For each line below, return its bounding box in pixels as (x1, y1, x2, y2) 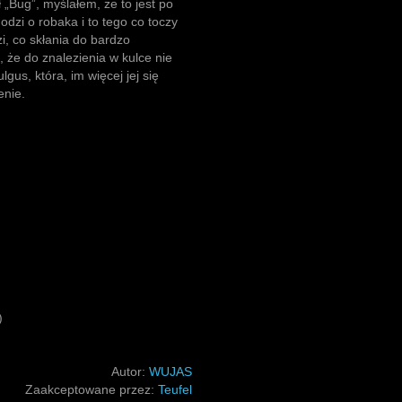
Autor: (111, 364, 149, 379)
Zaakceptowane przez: (25, 382, 158, 397)
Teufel (158, 382, 192, 397)
